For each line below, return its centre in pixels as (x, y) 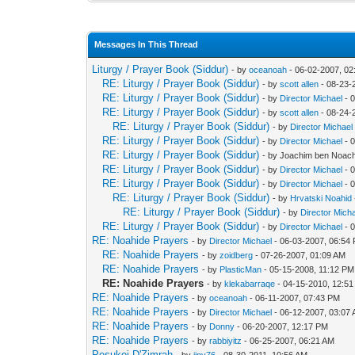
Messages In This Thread (147, 44)
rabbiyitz (226, 341)
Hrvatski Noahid (321, 198)
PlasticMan (241, 269)
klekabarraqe (250, 284)
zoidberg (237, 255)
